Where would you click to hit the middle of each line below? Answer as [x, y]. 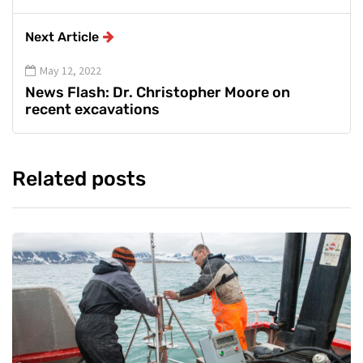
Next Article [62, 37]
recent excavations [92, 110]
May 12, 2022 [70, 71]
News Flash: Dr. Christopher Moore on [158, 93]
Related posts [79, 179]
